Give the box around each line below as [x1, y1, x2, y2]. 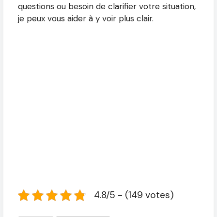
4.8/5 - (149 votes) [94, 188, 174, 201]
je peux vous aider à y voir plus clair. [18, 13, 154, 24]
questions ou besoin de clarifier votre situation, [18, 1, 196, 12]
